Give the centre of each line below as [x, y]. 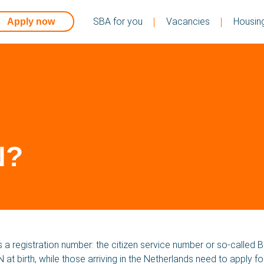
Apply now [31, 21]
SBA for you [118, 21]
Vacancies [188, 21]
